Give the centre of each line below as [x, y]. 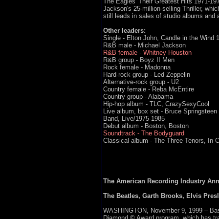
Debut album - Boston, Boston [146, 126]
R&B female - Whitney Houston [147, 53]
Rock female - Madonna [137, 67]
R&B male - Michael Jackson [144, 45]
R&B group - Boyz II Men [139, 60]
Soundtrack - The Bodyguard [143, 133]
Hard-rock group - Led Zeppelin [146, 75]
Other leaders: [124, 31]
